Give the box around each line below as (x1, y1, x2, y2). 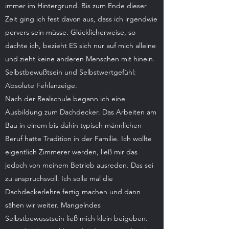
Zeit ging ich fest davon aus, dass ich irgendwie (5, 14, 157, 24)
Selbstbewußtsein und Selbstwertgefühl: (5, 67, 136, 77)
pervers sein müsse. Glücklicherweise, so (5, 28, 135, 37)
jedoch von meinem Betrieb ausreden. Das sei (5, 161, 153, 170)
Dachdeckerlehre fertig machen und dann (5, 187, 141, 196)
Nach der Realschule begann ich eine (5, 94, 125, 103)
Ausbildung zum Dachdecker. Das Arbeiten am (5, 107, 156, 117)
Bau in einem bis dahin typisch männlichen (5, 121, 142, 130)
